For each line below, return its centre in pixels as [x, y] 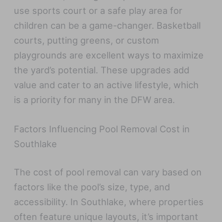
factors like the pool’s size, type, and [92, 187]
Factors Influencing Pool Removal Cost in [102, 129]
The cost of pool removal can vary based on [108, 172]
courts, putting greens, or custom [87, 40]
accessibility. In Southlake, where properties [109, 202]
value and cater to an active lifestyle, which [107, 84]
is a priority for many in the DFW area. [95, 99]
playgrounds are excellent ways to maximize [109, 55]
